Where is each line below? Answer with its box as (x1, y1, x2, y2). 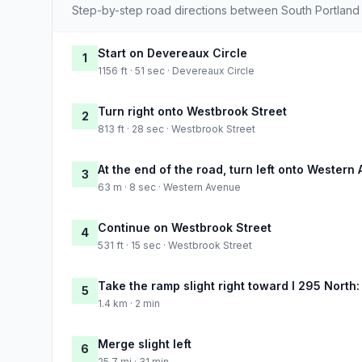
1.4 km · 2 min (98, 297, 160, 309)
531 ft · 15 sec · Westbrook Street (98, 238, 252, 251)
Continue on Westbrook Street (98, 220, 271, 234)
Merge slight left (98, 336, 192, 351)
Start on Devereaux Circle (98, 45, 247, 60)
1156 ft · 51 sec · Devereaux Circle (98, 64, 255, 77)
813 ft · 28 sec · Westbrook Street (98, 122, 255, 135)
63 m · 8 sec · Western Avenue (98, 180, 241, 193)
